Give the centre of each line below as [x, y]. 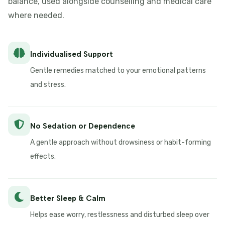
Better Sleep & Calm [68, 198]
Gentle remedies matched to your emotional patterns [118, 71]
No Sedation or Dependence [83, 126]
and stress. [48, 85]
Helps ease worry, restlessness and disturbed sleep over [120, 214]
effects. [43, 157]
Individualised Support [72, 54]
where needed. [36, 15]
